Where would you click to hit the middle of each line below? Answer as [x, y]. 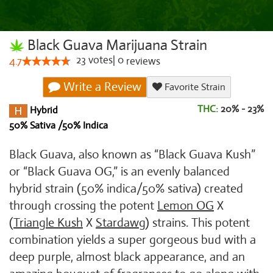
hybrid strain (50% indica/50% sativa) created [126, 189]
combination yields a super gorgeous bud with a [133, 240]
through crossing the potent [83, 206]
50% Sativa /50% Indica [58, 126]
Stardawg [120, 223]
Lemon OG [186, 206]
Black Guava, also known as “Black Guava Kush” [132, 154]
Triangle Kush [48, 223]
